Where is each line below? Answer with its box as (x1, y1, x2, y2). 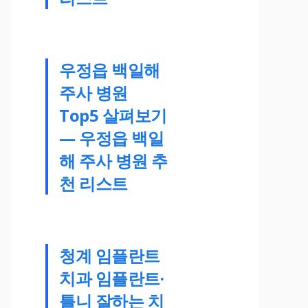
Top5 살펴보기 (59, 103, 167, 126)
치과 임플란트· (59, 266, 164, 289)
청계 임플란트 (59, 243, 160, 267)
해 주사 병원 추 (59, 148, 168, 172)
